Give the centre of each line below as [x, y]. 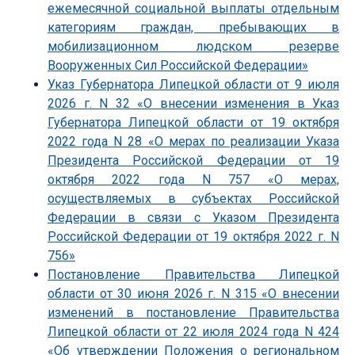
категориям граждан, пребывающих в [193, 27]
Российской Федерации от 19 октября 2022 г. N [193, 236]
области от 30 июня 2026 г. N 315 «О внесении [193, 293]
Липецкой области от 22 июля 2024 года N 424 [193, 331]
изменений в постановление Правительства [193, 312]
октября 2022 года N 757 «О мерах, [193, 179]
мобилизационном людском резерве [193, 46]
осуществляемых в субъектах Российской [193, 198]
